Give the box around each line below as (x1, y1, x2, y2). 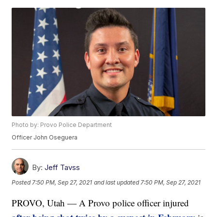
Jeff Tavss (45, 163, 80, 172)
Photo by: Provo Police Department (12, 121, 112, 129)
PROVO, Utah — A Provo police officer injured (12, 197, 189, 209)
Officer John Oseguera (12, 134, 78, 141)
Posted (12, 179, 32, 186)
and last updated (94, 179, 139, 186)
